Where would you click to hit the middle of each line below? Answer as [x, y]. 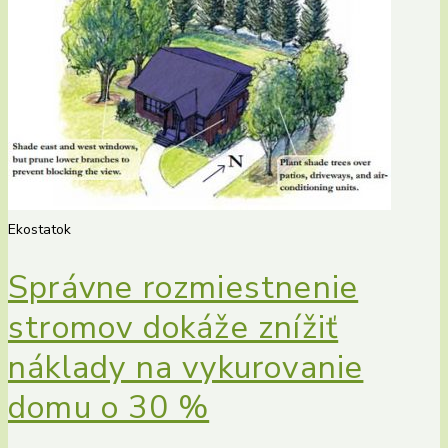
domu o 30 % [109, 408]
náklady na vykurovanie [186, 368]
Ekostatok [39, 229]
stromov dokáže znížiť [173, 328]
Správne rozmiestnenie [183, 288]
